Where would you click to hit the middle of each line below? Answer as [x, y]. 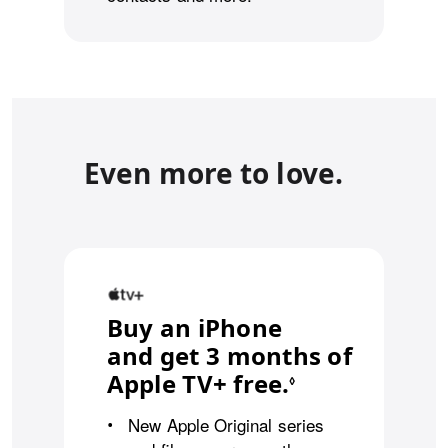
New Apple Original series [226, 424]
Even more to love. [214, 173]
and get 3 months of [229, 355]
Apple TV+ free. [198, 383]
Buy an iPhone [194, 327]
